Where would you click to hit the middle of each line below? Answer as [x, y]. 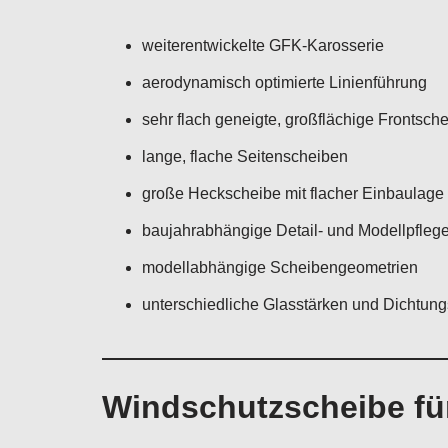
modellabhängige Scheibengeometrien [280, 267]
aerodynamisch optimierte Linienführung [284, 82]
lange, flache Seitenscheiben [245, 156]
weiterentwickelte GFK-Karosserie [263, 45]
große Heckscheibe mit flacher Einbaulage [293, 193]
